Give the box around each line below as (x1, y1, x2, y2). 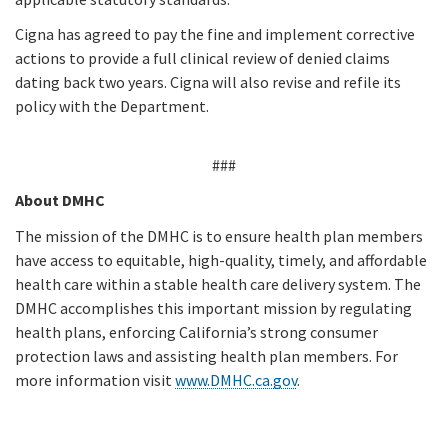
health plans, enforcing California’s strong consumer (15, 321, 378, 342)
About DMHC (15, 190, 105, 211)
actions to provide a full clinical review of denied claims (15, 48, 390, 69)
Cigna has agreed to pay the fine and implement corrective (15, 24, 415, 45)
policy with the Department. (15, 96, 209, 117)
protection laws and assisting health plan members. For (15, 345, 398, 366)
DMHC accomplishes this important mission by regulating (15, 297, 412, 318)
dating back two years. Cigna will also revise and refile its (15, 72, 401, 93)
